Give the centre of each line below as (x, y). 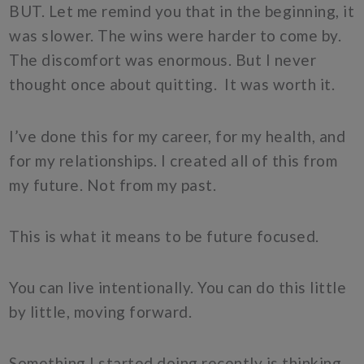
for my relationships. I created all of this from (173, 160)
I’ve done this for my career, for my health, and (178, 136)
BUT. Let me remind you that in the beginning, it (182, 11)
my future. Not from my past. (115, 184)
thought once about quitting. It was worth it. (172, 84)
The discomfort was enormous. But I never (163, 60)
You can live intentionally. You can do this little (178, 288)
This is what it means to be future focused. (164, 236)
